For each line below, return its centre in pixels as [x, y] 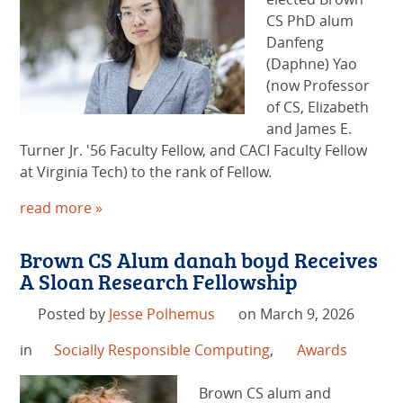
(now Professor [318, 86]
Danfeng [296, 43]
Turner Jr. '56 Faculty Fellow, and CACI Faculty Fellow [194, 151]
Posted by [73, 314]
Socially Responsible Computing [161, 350]
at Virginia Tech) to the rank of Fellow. [146, 172]
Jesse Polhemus [161, 314]
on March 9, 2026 [296, 314]
